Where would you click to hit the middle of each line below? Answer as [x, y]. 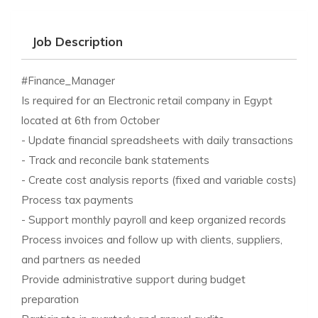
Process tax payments [77, 199]
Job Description [77, 41]
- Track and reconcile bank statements [115, 160]
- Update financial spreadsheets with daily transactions [157, 140]
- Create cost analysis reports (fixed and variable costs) [159, 180]
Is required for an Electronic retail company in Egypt [147, 100]
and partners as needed [81, 259]
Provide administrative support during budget [133, 279]
